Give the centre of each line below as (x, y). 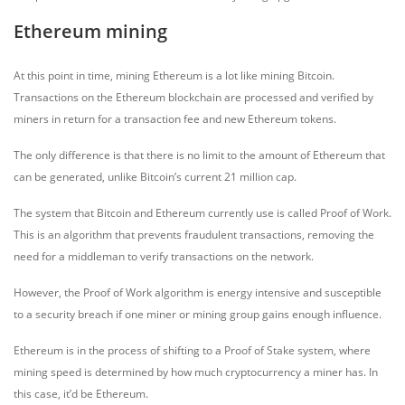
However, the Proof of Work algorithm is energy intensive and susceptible (198, 292)
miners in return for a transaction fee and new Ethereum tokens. (175, 119)
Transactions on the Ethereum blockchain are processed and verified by (193, 97)
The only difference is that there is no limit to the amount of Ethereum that (199, 155)
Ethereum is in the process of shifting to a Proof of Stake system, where (192, 350)
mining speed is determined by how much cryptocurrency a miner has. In (196, 372)
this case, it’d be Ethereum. (81, 394)
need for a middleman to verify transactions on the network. (164, 256)
